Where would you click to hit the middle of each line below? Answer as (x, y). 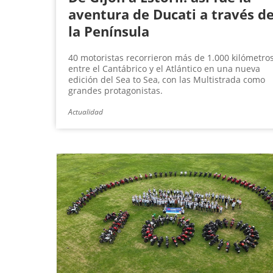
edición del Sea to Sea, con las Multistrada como (167, 80)
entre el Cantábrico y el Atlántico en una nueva (164, 69)
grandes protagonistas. (115, 91)
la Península (109, 31)
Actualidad (86, 112)
